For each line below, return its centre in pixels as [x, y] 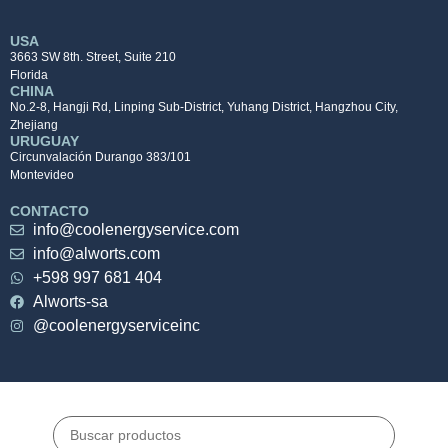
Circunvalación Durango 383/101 [100, 157]
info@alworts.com [96, 254]
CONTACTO [49, 211]
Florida [29, 75]
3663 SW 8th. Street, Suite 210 [93, 57]
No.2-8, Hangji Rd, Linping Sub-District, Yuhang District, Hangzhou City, [204, 107]
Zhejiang [34, 125]
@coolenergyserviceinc [116, 326]
